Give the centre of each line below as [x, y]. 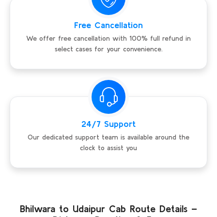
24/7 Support [108, 124]
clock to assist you [108, 148]
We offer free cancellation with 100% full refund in [108, 39]
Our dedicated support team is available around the [108, 137]
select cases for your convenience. [108, 49]
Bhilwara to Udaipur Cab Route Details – [108, 209]
